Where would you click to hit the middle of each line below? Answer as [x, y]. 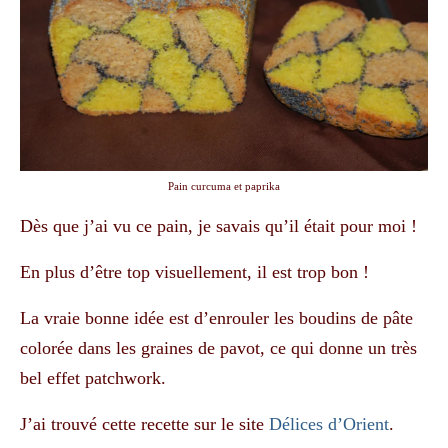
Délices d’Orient [329, 423]
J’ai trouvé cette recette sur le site [144, 423]
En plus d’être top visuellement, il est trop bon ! [194, 271]
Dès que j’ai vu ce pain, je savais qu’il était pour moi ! [218, 225]
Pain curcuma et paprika [224, 185]
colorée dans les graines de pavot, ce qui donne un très [218, 347]
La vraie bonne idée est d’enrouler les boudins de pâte [216, 317]
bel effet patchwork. [93, 377]
